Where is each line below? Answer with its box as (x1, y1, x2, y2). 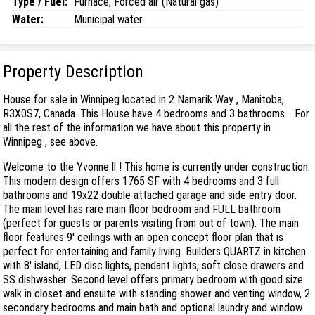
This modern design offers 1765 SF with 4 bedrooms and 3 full (3, 174, 280, 188)
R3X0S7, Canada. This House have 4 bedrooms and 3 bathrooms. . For (3, 106, 310, 120)
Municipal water (74, 13, 143, 26)
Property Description (3, 61, 144, 82)
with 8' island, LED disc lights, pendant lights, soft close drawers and (3, 258, 304, 272)
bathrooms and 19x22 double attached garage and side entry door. (3, 188, 297, 202)
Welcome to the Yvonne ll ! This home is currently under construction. (3, 160, 311, 174)
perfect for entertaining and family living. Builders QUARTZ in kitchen (3, 244, 307, 258)
